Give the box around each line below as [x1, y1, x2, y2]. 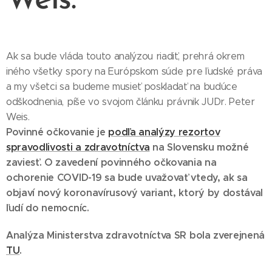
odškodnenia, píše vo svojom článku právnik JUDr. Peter [6, 96, 255, 107]
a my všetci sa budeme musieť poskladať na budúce [6, 81, 237, 92]
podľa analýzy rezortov [108, 126, 220, 138]
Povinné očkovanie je [6, 126, 109, 138]
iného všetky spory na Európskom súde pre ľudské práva [6, 66, 263, 77]
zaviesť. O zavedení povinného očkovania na [6, 156, 217, 169]
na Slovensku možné [149, 141, 249, 154]
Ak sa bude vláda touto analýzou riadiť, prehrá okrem [6, 50, 245, 62]
